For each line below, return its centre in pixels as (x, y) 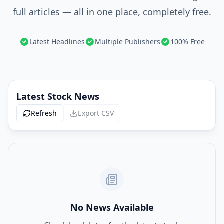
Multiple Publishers (127, 42)
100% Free (187, 42)
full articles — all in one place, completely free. (112, 12)
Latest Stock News (58, 96)
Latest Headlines (57, 42)
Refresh (44, 113)
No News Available (112, 207)
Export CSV (96, 113)
